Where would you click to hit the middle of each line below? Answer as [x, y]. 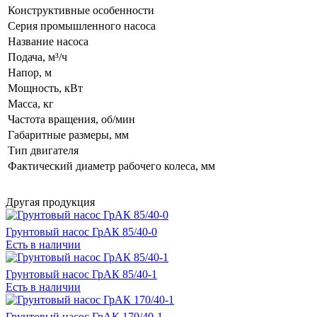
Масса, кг [31, 103]
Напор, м [30, 72]
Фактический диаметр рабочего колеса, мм [111, 166]
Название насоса [48, 41]
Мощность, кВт [45, 88]
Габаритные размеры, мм [68, 134]
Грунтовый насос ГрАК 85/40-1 [81, 274]
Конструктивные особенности [81, 10]
